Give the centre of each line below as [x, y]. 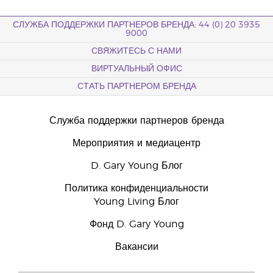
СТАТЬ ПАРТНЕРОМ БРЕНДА [136, 87]
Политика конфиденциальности [136, 188]
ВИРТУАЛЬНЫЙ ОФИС [136, 69]
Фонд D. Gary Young [136, 224]
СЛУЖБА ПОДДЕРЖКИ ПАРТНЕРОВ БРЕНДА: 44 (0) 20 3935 [136, 25]
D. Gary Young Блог [136, 166]
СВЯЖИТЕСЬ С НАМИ [136, 51]
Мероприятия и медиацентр [136, 143]
